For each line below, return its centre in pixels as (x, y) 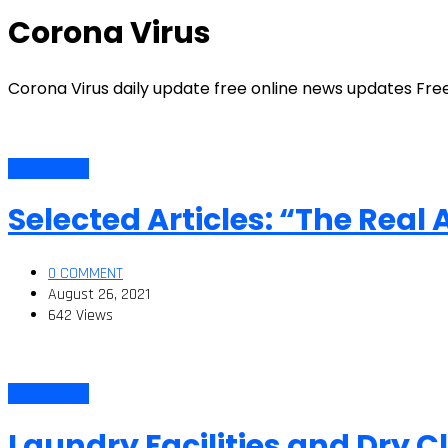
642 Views (80, 316)
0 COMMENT (85, 274)
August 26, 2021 (99, 295)
